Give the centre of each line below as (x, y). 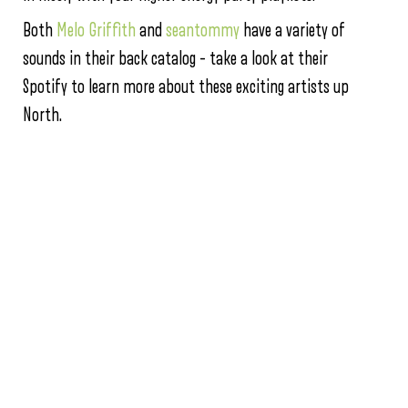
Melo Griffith (96, 31)
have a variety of (292, 31)
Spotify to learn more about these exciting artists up (186, 87)
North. (42, 116)
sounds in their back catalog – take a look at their (175, 59)
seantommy (203, 31)
